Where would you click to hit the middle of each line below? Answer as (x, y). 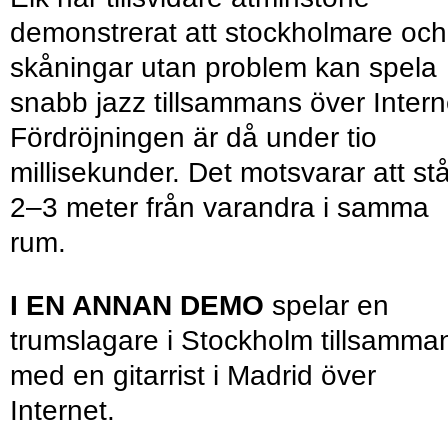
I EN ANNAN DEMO (137, 306)
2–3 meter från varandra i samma (219, 208)
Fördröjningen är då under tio (193, 138)
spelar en (326, 306)
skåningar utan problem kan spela (223, 68)
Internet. (62, 411)
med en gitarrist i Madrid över (193, 376)
